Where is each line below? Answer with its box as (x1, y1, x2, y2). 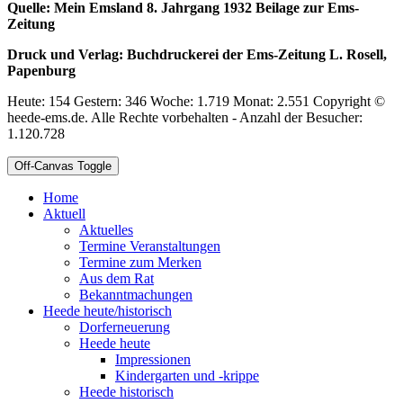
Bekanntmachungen (79, 287, 193, 303)
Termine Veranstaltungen (79, 238, 220, 255)
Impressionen (115, 352, 191, 368)
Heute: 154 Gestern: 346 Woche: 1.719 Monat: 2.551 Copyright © (7, 94, 385, 110)
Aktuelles (79, 222, 133, 238)
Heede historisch (79, 384, 174, 400)
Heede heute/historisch (43, 303, 172, 319)
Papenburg (7, 63, 76, 79)
